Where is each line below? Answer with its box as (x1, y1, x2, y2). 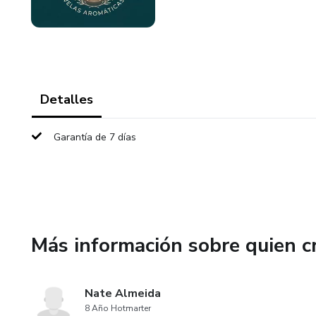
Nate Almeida (85, 286, 161, 301)
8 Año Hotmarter (85, 303, 151, 314)
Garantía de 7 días (54, 130, 136, 144)
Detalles (40, 91, 93, 108)
